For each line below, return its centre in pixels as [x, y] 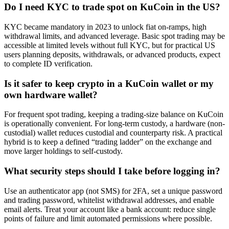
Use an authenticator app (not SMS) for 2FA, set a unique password [113, 191]
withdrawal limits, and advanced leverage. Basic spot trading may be [114, 36]
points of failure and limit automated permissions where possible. [108, 218]
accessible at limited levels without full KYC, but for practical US [110, 45]
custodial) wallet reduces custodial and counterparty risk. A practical [113, 133]
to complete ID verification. [48, 63]
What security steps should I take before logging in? [112, 171]
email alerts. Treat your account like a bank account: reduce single [110, 209]
